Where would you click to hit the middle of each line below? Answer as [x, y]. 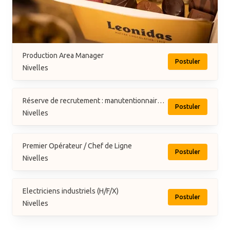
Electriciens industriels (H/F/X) [71, 191]
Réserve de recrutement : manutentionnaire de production [161, 101]
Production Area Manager [63, 55]
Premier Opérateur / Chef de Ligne [77, 146]
